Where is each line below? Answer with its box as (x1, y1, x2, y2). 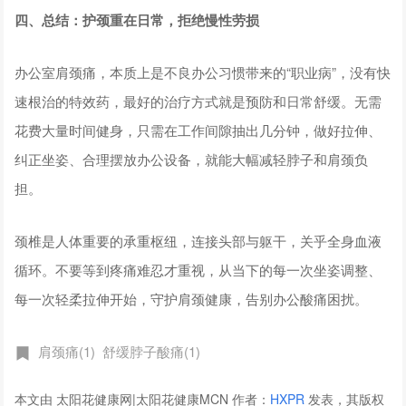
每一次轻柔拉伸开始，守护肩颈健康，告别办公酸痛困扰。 (14, 288, 369, 308)
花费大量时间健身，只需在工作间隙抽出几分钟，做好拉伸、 (14, 120, 382, 140)
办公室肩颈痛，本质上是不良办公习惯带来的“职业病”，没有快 (14, 62, 391, 82)
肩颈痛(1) (38, 341, 96, 361)
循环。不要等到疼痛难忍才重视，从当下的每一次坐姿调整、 (14, 259, 382, 279)
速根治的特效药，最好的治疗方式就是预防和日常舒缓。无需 (14, 91, 382, 111)
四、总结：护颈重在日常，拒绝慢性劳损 (14, 9, 260, 30)
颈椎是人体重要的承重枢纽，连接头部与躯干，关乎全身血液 (14, 230, 382, 250)
